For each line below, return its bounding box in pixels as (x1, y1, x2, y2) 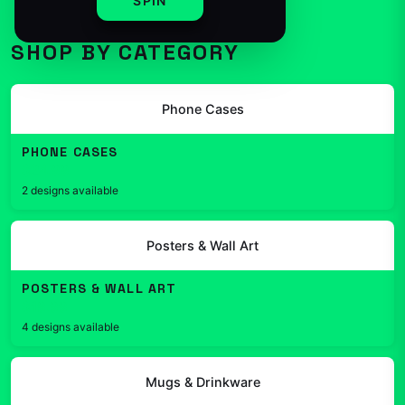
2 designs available (22, 184, 118, 197)
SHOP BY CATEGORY (11, 38, 240, 66)
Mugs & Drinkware (145, 374, 260, 390)
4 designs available (22, 320, 119, 334)
